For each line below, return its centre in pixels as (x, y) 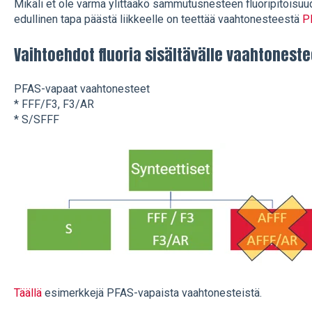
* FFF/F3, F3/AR (54, 104)
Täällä (29, 292)
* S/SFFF (36, 119)
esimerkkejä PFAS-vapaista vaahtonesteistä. (153, 292)
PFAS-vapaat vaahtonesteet (81, 89)
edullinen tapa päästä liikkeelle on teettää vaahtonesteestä (158, 19)
